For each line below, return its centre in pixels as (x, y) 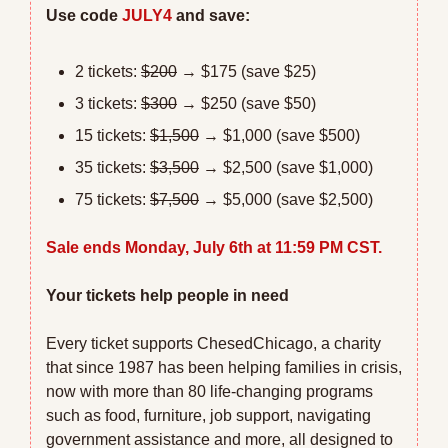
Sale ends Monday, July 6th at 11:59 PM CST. (214, 247)
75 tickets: (112, 199)
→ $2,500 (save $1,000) (286, 167)
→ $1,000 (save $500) (279, 135)
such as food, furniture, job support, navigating (208, 415)
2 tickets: (108, 71)
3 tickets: (108, 103)
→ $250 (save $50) (246, 103)
